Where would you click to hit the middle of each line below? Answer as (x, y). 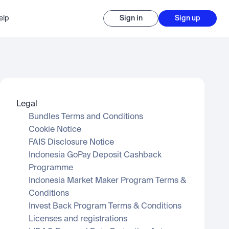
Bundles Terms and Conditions (86, 117)
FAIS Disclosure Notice (71, 143)
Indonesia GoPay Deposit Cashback (95, 155)
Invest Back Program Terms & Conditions (105, 207)
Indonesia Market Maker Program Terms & (107, 181)
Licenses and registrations (78, 219)
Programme (51, 168)
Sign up (188, 18)
